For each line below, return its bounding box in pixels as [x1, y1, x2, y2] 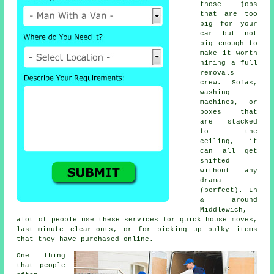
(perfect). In [200, 187, 257, 194]
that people [17, 262, 65, 270]
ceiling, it [200, 138, 257, 146]
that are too [200, 10, 257, 18]
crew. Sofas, [200, 79, 257, 87]
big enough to [200, 40, 257, 48]
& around [200, 196, 257, 204]
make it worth [200, 50, 257, 57]
